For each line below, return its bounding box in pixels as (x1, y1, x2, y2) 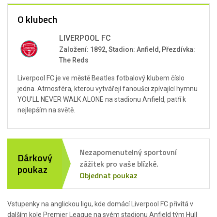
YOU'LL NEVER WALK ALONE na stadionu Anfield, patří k (17, 95, 186, 103)
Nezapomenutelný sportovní (79, 146, 177, 158)
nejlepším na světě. (17, 106, 75, 114)
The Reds (59, 56, 89, 64)
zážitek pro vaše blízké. (79, 158, 158, 170)
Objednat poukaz (79, 170, 138, 181)
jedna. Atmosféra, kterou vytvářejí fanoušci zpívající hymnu (17, 85, 198, 93)
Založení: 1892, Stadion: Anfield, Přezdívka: (59, 46, 195, 53)
